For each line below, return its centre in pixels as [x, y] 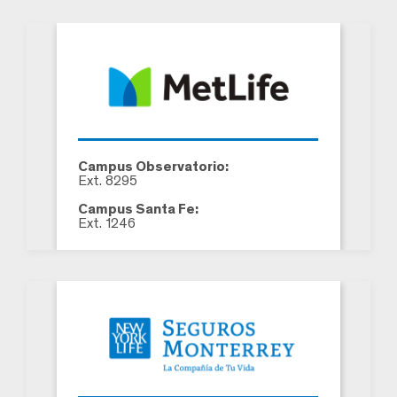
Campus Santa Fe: [138, 209]
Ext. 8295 [108, 181]
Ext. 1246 [107, 223]
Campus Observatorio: [153, 167]
